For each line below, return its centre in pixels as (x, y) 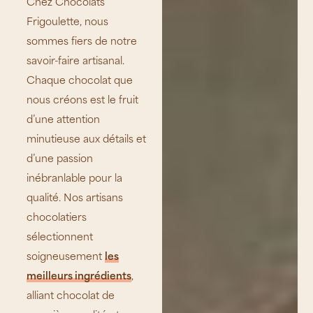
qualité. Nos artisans (75, 198)
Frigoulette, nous (68, 22)
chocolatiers (57, 218)
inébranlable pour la (75, 179)
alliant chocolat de (71, 296)
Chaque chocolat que (80, 81)
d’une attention (64, 120)
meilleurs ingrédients (79, 277)
